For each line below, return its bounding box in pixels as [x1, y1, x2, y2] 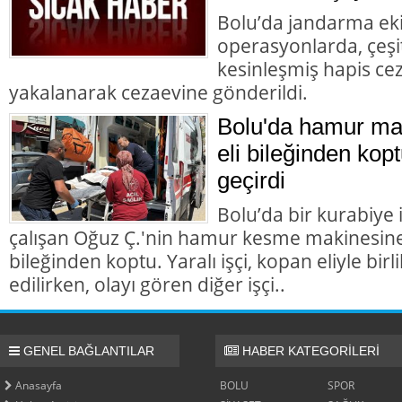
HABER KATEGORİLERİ [239, 343, 380, 358]
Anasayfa [13, 377, 62, 393]
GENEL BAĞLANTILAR [20, 343, 154, 358]
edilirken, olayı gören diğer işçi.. [9, 270, 285, 297]
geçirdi [217, 166, 285, 194]
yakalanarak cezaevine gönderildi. [9, 78, 308, 105]
